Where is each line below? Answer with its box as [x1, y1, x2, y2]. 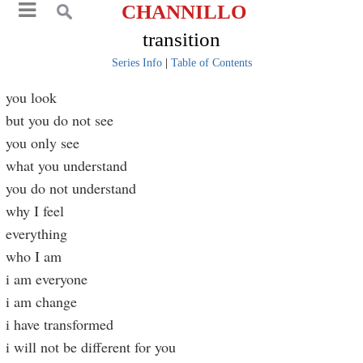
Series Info [111, 57, 162, 69]
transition [143, 28, 220, 50]
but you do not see [6, 110, 114, 130]
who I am [6, 246, 62, 266]
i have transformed [6, 314, 114, 334]
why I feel [6, 201, 65, 220]
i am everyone [6, 269, 88, 288]
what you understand [6, 156, 128, 175]
